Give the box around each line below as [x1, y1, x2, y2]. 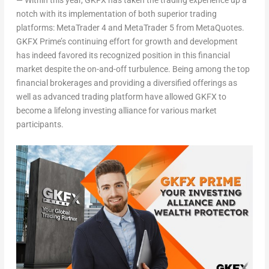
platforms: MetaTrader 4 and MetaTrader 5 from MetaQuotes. [16, 23, 244, 33]
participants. [16, 119, 64, 130]
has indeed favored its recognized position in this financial [16, 50, 230, 61]
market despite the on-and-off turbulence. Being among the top [16, 64, 250, 74]
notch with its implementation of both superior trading [16, 9, 217, 19]
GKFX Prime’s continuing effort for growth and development [16, 37, 238, 47]
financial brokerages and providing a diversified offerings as [16, 78, 237, 88]
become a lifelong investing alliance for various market [16, 106, 217, 116]
